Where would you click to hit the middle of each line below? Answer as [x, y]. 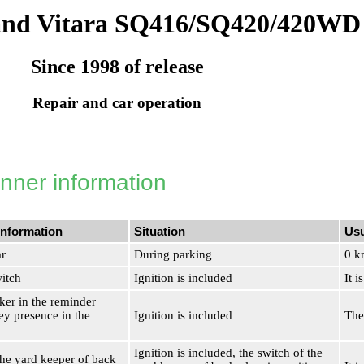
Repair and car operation [117, 103]
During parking [173, 254]
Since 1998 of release [117, 67]
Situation [160, 231]
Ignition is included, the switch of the [228, 353]
